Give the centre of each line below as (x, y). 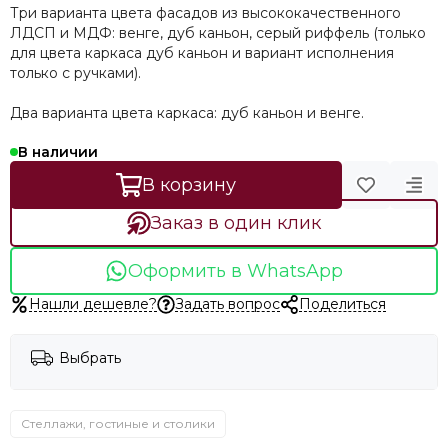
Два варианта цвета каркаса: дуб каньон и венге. (191, 113)
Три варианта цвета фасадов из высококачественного (205, 13)
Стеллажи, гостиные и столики (118, 423)
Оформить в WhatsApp (236, 271)
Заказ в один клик (235, 223)
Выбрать (90, 357)
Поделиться (342, 303)
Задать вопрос (228, 303)
